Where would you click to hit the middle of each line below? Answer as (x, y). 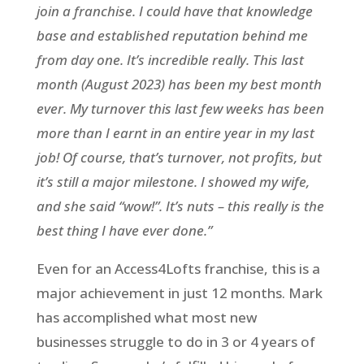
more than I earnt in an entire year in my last (175, 132)
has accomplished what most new (147, 317)
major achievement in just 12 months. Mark (179, 292)
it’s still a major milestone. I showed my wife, (173, 181)
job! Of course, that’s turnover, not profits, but (179, 157)
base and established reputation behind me (172, 35)
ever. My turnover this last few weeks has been (180, 108)
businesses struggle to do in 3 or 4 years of (175, 341)
